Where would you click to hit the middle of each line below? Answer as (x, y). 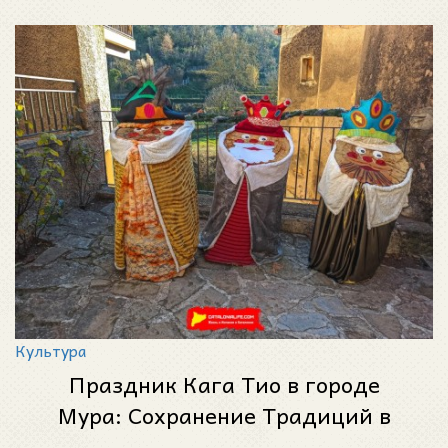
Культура (50, 350)
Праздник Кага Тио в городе (224, 384)
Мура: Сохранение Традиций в (224, 415)
